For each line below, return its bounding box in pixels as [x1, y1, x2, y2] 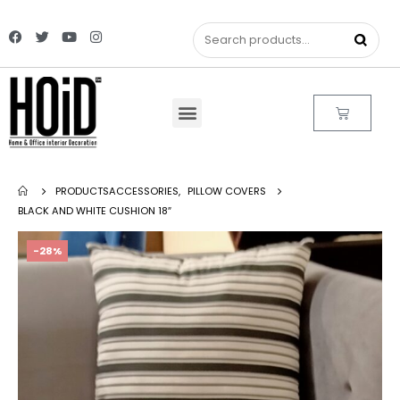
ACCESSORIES [109, 184, 179, 198]
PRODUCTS [55, 184, 109, 198]
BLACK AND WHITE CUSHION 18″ [18, 204, 171, 218]
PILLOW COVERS [187, 184, 266, 198]
